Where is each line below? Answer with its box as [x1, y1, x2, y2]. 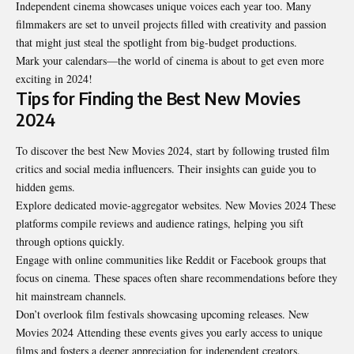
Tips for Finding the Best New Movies [16, 87, 299, 109]
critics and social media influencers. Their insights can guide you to [16, 161, 316, 177]
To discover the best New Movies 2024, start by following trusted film [16, 143, 330, 159]
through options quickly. [16, 234, 125, 250]
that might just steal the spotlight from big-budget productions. [16, 34, 297, 50]
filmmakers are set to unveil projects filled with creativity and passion [16, 16, 326, 32]
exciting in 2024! [16, 70, 92, 86]
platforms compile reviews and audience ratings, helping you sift [16, 216, 303, 232]
